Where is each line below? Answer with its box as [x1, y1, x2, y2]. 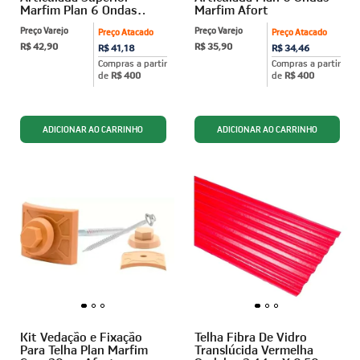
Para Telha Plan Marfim [20, 341, 148, 358]
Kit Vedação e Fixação [20, 328, 142, 345]
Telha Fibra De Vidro [194, 328, 307, 345]
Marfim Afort [194, 2, 268, 18]
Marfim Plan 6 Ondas [20, 2, 137, 18]
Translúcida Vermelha [194, 341, 313, 358]
